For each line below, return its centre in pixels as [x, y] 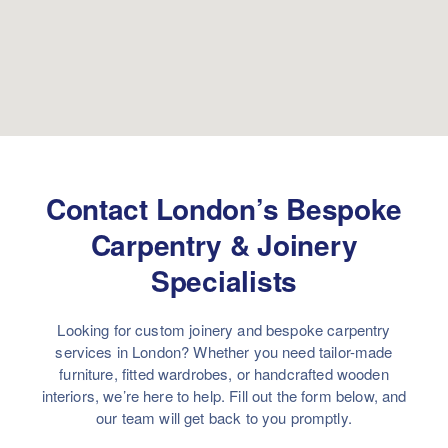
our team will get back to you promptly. [224, 418]
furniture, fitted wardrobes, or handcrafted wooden [224, 374]
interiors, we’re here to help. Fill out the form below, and [224, 396]
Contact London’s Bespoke [224, 209]
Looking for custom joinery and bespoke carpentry [224, 330]
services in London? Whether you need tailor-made [224, 352]
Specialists [224, 281]
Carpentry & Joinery [224, 245]
